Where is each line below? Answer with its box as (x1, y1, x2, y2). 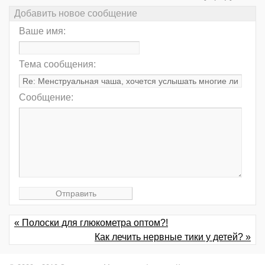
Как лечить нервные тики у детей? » (95, 231, 251, 242)
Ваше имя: (19, 26, 66, 37)
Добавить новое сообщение (14, 8, 137, 19)
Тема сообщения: (19, 59, 96, 70)
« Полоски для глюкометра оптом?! (14, 217, 168, 228)
